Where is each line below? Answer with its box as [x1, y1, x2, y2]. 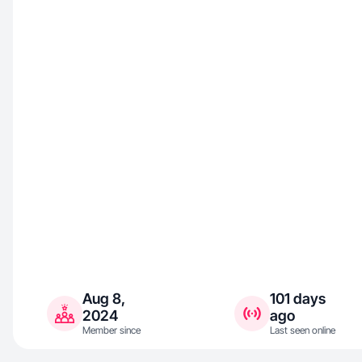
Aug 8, [82, 290, 125, 307]
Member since [82, 324, 141, 336]
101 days [270, 290, 326, 307]
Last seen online [270, 324, 335, 336]
